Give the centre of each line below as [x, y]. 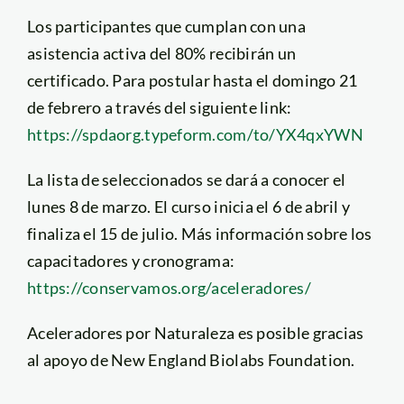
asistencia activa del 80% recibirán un [161, 54]
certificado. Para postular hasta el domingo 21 [192, 81]
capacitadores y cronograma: [131, 261]
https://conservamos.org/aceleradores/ [169, 288]
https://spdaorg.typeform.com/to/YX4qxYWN [195, 135]
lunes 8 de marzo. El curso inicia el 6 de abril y [188, 207]
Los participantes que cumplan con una [166, 27]
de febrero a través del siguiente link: [159, 108]
